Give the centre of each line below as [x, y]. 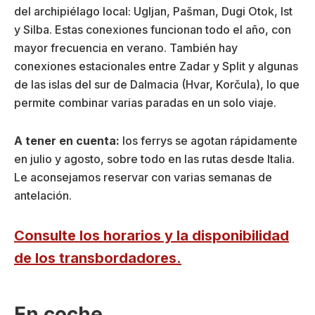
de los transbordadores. [98, 258]
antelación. [43, 195]
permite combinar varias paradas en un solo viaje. [145, 102]
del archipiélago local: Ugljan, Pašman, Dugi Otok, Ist [153, 11]
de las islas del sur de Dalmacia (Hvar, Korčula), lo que [157, 84]
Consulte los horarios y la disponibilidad [152, 235]
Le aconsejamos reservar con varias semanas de [143, 177]
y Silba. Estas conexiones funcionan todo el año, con [153, 29]
